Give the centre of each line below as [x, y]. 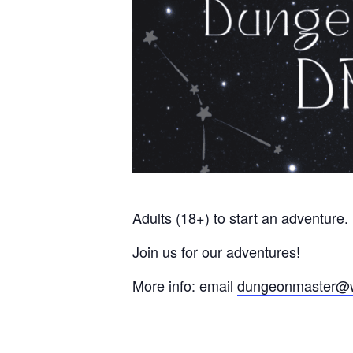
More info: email [185, 285]
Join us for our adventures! [216, 251]
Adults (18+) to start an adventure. [240, 217]
